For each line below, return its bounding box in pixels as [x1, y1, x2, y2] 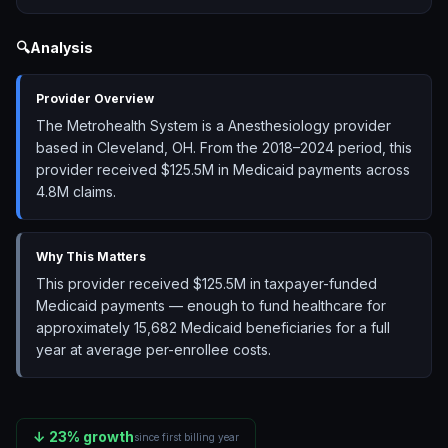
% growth [67, 428, 134, 445]
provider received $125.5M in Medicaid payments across [36, 161, 410, 178]
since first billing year [134, 430, 239, 443]
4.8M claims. [36, 183, 116, 200]
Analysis [30, 39, 93, 56]
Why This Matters [36, 249, 146, 264]
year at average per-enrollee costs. [36, 341, 271, 358]
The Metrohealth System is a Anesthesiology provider [36, 117, 391, 134]
